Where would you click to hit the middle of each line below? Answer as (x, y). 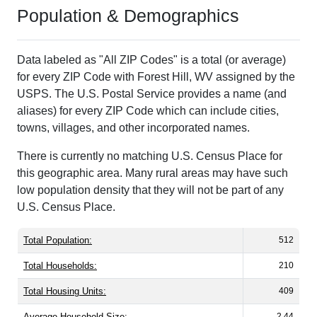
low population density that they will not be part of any (150, 190)
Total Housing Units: (65, 292)
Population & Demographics (128, 16)
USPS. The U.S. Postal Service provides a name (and (152, 94)
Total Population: (58, 241)
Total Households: (60, 266)
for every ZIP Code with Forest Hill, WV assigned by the (156, 77)
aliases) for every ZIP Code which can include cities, (148, 111)
